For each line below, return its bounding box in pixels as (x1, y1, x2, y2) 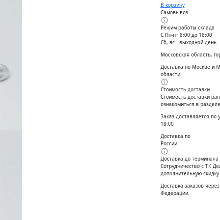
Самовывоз (160, 8, 188, 16)
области (160, 70, 180, 78)
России (160, 139, 177, 147)
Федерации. (160, 189, 190, 196)
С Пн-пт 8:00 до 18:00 (160, 31, 212, 38)
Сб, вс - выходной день (160, 38, 217, 46)
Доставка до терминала (160, 155, 219, 162)
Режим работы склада (160, 24, 215, 31)
